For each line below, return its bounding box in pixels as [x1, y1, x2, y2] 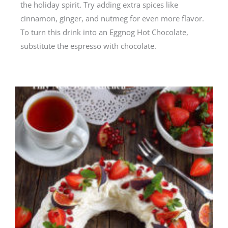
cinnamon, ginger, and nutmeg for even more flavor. [20, 13, 204, 23]
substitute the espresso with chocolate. [20, 40, 156, 51]
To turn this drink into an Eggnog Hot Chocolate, [20, 26, 188, 37]
